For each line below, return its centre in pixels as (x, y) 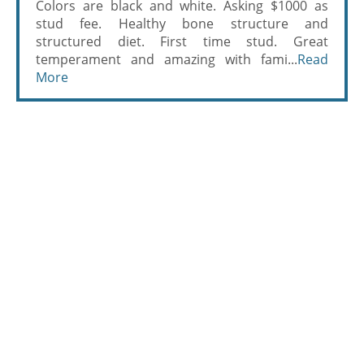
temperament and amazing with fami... (167, 59)
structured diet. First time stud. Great (182, 41)
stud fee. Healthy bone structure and (182, 24)
